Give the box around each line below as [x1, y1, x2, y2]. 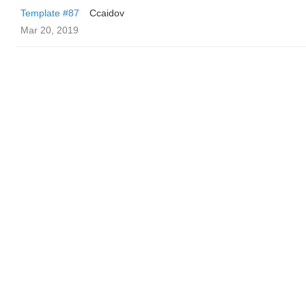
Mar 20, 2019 [20, 25, 79, 36]
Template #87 [20, 8, 79, 18]
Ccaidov [89, 8, 124, 18]
